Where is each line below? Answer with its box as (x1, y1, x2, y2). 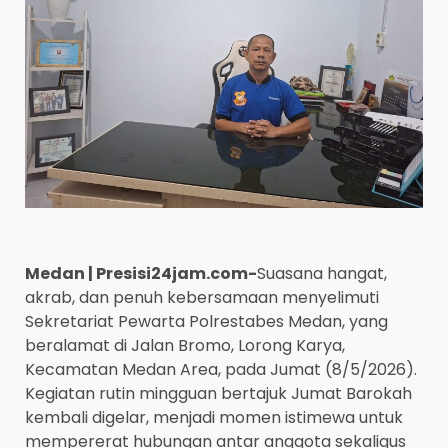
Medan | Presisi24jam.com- (25, 261, 257, 285)
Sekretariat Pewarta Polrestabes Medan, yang (25, 309, 388, 333)
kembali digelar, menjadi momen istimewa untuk (25, 405, 403, 429)
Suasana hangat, (257, 261, 387, 285)
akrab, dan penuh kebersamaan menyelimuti (25, 285, 379, 309)
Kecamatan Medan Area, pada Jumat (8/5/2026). (25, 357, 417, 381)
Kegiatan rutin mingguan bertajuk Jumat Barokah (25, 381, 412, 405)
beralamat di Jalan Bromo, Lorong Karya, (25, 333, 345, 357)
